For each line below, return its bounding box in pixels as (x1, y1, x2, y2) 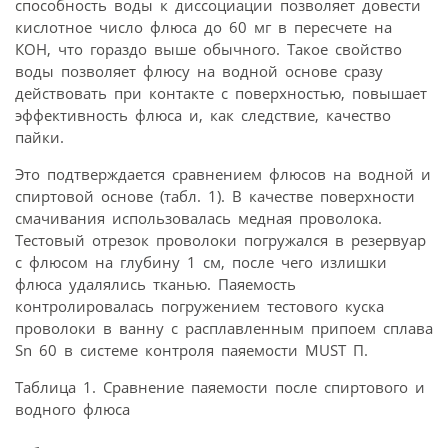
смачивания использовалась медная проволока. (15, 208, 382, 228)
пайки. (15, 127, 64, 147)
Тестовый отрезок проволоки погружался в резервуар (15, 230, 426, 250)
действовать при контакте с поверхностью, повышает (15, 83, 427, 103)
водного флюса (15, 399, 130, 419)
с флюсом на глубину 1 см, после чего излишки (15, 252, 387, 272)
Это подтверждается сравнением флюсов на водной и (15, 164, 431, 184)
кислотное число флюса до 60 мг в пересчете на (15, 17, 392, 37)
